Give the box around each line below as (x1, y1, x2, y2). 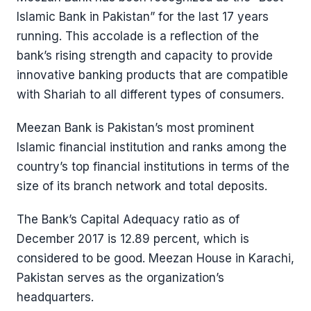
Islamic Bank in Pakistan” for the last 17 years (17, 10, 269, 24)
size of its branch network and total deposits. (17, 179, 267, 193)
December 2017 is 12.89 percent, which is (17, 232, 249, 246)
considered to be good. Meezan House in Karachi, (17, 251, 294, 265)
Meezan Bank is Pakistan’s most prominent (17, 121, 254, 135)
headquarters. (17, 290, 94, 304)
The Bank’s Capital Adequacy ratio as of (17, 212, 239, 226)
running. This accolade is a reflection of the (17, 29, 259, 43)
